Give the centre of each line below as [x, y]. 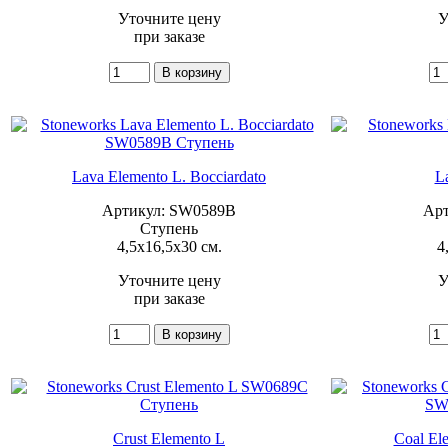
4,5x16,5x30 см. [169, 246]
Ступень [169, 228]
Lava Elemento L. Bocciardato [169, 176]
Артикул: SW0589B [169, 210]
